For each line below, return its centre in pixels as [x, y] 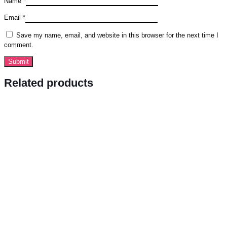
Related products [49, 83]
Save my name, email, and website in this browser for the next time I [117, 35]
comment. [19, 45]
